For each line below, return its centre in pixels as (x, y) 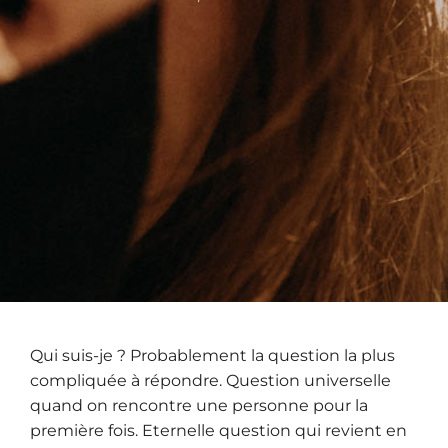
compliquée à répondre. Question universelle (210, 381)
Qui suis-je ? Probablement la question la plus (212, 356)
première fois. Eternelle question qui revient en (218, 431)
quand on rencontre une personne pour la (199, 406)
